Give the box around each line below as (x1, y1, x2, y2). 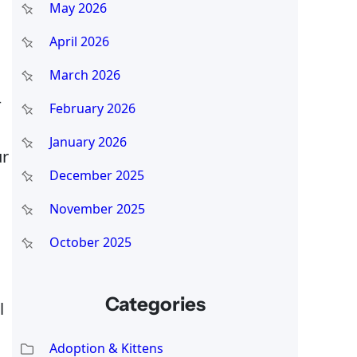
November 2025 (49, 199, 145, 218)
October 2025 (49, 233, 131, 251)
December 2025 (49, 166, 144, 184)
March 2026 (49, 65, 120, 84)
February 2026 (49, 99, 135, 117)
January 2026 (49, 132, 127, 151)
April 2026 (49, 32, 109, 50)
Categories (104, 292, 206, 316)
